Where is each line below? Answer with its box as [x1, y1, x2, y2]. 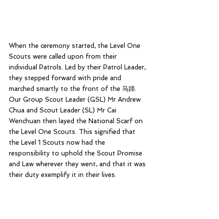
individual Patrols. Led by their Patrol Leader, [9, 64, 148, 71]
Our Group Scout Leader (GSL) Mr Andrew [9, 96, 143, 104]
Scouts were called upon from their [9, 53, 119, 61]
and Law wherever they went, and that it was [9, 160, 148, 168]
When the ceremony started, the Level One [9, 42, 142, 50]
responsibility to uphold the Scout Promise [9, 150, 144, 157]
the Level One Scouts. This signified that [9, 128, 137, 136]
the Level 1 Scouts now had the [9, 139, 107, 147]
